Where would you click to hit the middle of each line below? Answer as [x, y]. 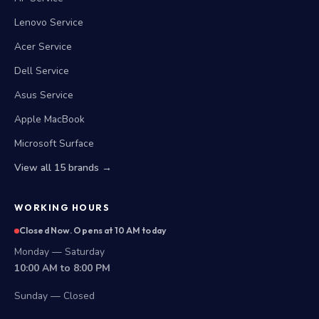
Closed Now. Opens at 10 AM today [93, 230]
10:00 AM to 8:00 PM [62, 268]
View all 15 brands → [63, 168]
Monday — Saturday [59, 252]
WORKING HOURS [62, 208]
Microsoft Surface [54, 143]
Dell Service [42, 71]
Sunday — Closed [54, 296]
